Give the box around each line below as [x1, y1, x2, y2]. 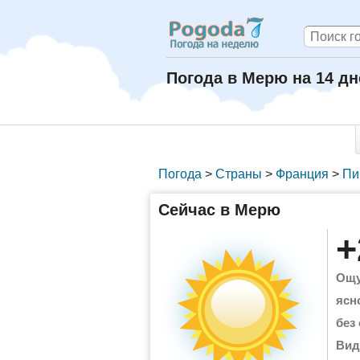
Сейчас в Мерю [158, 201, 280, 219]
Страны [215, 167, 262, 181]
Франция [276, 167, 329, 181]
